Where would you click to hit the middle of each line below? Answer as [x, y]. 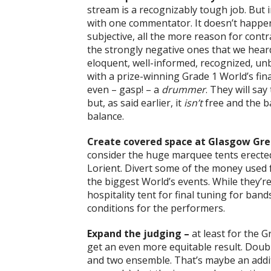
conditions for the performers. [156, 208]
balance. [106, 116]
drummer [184, 90]
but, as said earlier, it [135, 103]
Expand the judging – [139, 234]
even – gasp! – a [124, 90]
